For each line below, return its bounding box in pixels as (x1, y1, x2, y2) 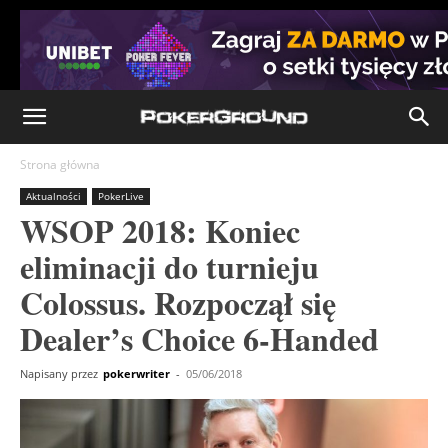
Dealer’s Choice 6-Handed (20, 315, 379, 362)
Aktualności (26, 189, 81, 203)
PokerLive (98, 189, 144, 203)
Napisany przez (20, 366, 98, 381)
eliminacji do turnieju (20, 243, 319, 290)
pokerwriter (103, 366, 170, 381)
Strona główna (20, 156, 100, 173)
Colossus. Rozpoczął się (20, 279, 336, 326)
